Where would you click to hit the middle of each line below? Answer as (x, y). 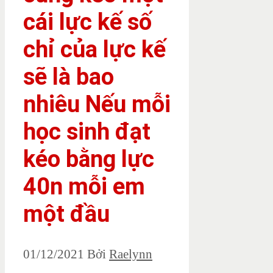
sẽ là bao (69, 76)
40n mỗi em (84, 186)
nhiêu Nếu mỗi (97, 104)
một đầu (66, 214)
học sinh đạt (87, 131)
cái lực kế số (87, 22)
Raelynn (131, 254)
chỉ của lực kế (94, 49)
